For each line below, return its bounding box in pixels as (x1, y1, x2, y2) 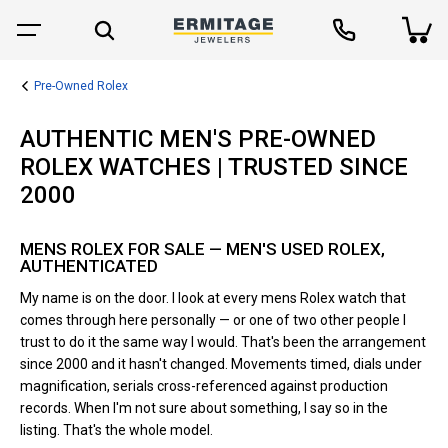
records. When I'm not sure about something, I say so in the (20, 399, 388, 416)
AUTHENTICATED (20, 255, 158, 276)
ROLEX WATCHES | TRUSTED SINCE (20, 152, 408, 181)
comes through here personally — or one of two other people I (20, 311, 406, 328)
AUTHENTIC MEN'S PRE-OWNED (20, 124, 376, 153)
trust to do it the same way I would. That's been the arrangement (20, 333, 426, 350)
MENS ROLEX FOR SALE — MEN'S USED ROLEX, (20, 238, 385, 259)
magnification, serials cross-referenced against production (20, 377, 388, 394)
